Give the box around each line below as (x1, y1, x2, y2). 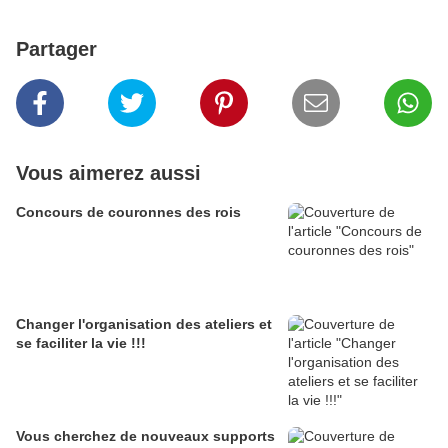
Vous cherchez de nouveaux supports (16, 428, 275, 445)
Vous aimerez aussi (16, 162, 201, 185)
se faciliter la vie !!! (16, 335, 146, 352)
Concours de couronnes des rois (16, 204, 241, 221)
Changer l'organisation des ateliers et (16, 316, 272, 333)
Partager (16, 38, 97, 61)
